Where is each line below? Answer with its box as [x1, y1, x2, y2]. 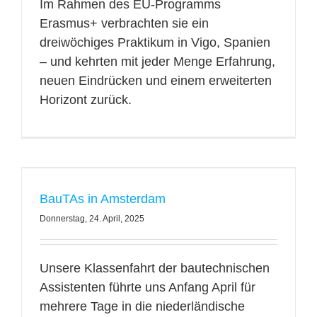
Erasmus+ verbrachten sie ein [39, 16, 209, 30]
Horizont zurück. [39, 93, 132, 107]
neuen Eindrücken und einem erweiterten [39, 74, 272, 88]
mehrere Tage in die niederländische [39, 299, 245, 313]
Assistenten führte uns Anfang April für [39, 280, 255, 294]
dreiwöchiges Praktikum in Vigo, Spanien [39, 35, 270, 50]
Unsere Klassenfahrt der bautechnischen [39, 261, 270, 275]
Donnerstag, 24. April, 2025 [39, 214, 144, 224]
